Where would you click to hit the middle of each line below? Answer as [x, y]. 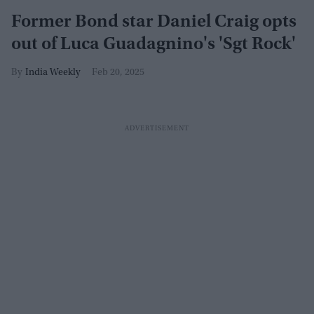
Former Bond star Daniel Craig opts [154, 22]
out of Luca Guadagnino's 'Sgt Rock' [153, 45]
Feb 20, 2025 [118, 73]
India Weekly [53, 73]
